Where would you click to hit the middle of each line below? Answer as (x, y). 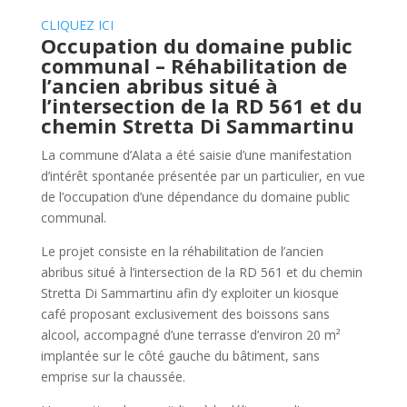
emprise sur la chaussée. (113, 377)
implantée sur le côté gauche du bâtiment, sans (180, 356)
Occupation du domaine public (196, 46)
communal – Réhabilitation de (194, 66)
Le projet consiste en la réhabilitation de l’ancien (182, 252)
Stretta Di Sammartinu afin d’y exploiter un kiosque (189, 293)
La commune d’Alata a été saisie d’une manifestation (196, 155)
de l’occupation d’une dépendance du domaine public (195, 197)
